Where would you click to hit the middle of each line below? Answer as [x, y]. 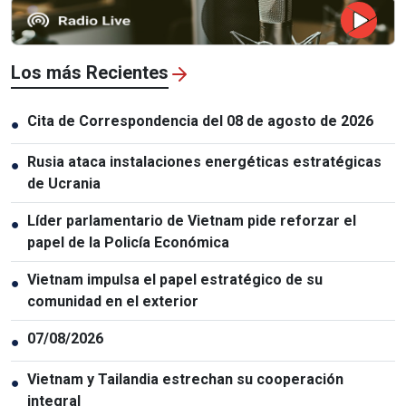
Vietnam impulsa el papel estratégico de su [175, 279]
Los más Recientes [90, 72]
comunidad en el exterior [113, 301]
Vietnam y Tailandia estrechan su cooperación [185, 379]
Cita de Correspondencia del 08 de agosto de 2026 [200, 121]
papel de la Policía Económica [128, 242]
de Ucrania [64, 183]
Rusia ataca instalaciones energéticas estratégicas [204, 161]
